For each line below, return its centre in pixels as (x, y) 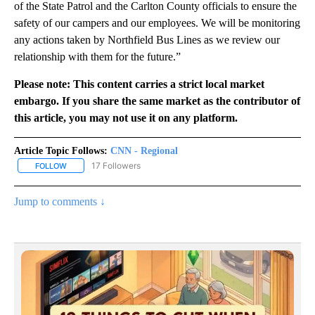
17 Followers (116, 165)
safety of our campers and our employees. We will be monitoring (157, 22)
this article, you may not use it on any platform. (126, 117)
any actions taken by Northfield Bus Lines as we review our (147, 39)
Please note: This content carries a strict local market (139, 84)
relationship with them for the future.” (97, 56)
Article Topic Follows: (61, 150)
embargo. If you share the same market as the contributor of (157, 101)
